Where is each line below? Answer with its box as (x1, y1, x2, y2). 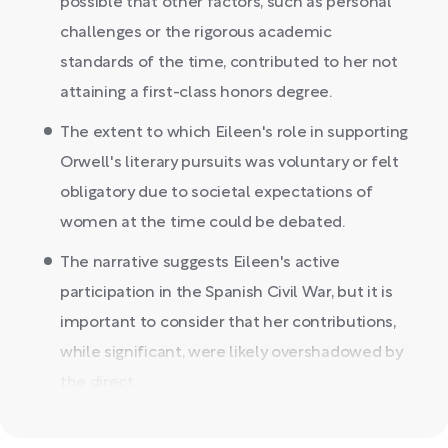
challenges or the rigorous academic (60, 26, 332, 40)
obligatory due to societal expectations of (60, 186, 373, 200)
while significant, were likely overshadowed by (60, 346, 403, 360)
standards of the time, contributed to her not (60, 56, 398, 70)
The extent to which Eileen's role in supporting (60, 126, 408, 140)
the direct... (60, 376, 142, 390)
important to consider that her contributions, (60, 316, 396, 330)
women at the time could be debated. (60, 216, 345, 230)
